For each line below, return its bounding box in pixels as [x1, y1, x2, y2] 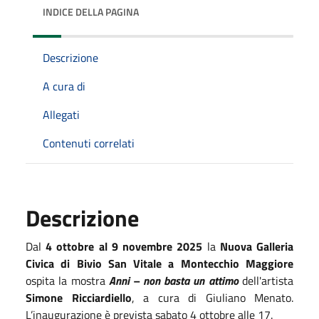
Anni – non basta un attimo [109, 271, 239, 289]
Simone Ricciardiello [26, 288, 132, 306]
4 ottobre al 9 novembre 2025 [41, 237, 203, 255]
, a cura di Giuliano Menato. [131, 288, 293, 306]
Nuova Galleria [219, 237, 294, 255]
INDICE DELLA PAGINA [43, 4, 139, 19]
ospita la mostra [26, 271, 109, 289]
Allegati [43, 105, 80, 123]
